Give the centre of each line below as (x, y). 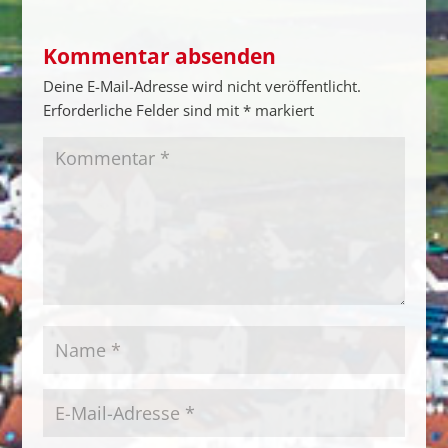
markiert (282, 110)
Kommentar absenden (159, 56)
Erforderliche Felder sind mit (142, 110)
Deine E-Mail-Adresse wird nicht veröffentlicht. (201, 86)
